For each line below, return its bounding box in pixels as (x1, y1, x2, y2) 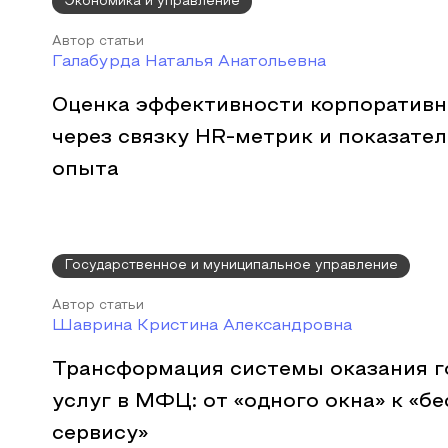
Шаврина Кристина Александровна (52, 319, 352, 333)
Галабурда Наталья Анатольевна (52, 55, 326, 69)
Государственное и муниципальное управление (64, 260, 398, 272)
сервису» (52, 425, 148, 443)
